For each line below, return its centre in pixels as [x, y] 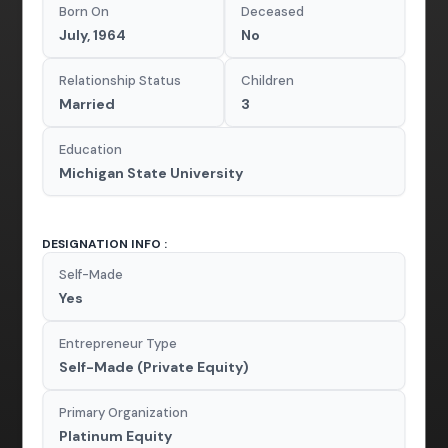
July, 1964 [93, 35]
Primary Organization [124, 413]
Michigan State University [151, 173]
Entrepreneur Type [118, 344]
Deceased [272, 12]
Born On [84, 12]
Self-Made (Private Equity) [154, 367]
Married [87, 104]
